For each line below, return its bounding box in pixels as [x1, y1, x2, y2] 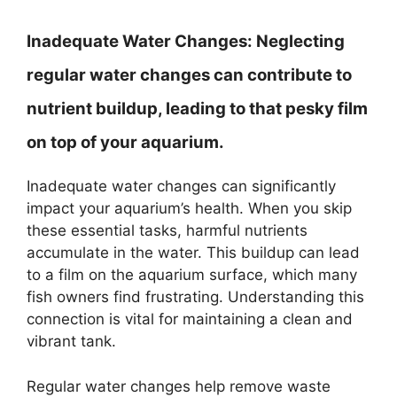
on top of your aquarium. [27, 132, 224, 152]
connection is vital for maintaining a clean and [27, 310, 353, 328]
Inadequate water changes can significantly [27, 177, 336, 195]
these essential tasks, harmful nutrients [27, 222, 307, 239]
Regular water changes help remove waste [27, 377, 331, 395]
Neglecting [253, 31, 345, 51]
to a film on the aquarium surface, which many [27, 266, 357, 284]
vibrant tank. [27, 332, 116, 350]
